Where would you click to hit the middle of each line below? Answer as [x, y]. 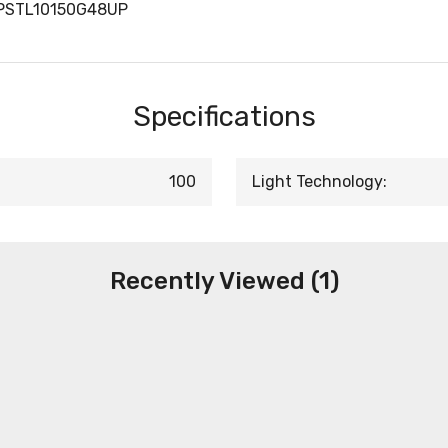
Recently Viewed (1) [224, 281]
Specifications [224, 117]
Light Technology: [319, 182]
